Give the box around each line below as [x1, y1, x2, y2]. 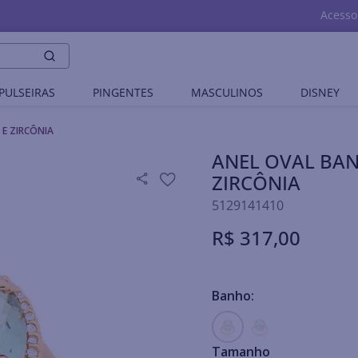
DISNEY [300, 85, 340, 100]
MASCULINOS [191, 85, 264, 100]
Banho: [212, 287, 255, 304]
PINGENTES [92, 85, 153, 100]
